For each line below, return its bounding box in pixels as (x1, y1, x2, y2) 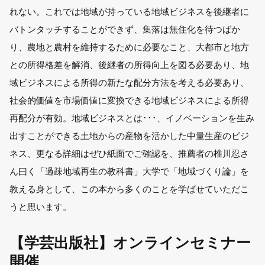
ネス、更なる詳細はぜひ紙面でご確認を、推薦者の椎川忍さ (9, 148, 250, 159)
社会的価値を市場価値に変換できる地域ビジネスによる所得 (9, 95, 250, 106)
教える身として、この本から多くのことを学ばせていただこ (9, 184, 250, 195)
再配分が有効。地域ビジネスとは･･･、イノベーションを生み (9, 113, 255, 124)
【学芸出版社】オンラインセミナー (9, 235, 251, 251)
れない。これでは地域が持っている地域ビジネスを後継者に (9, 7, 250, 17)
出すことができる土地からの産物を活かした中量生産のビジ (9, 131, 250, 141)
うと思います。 (9, 202, 72, 212)
